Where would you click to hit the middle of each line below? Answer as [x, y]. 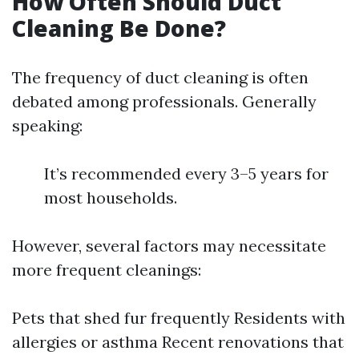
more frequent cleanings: [107, 270]
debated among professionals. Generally [164, 101]
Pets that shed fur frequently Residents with [179, 318]
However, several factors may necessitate [169, 246]
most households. [111, 198]
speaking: [47, 125]
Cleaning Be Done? [119, 28]
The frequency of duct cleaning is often [160, 77]
